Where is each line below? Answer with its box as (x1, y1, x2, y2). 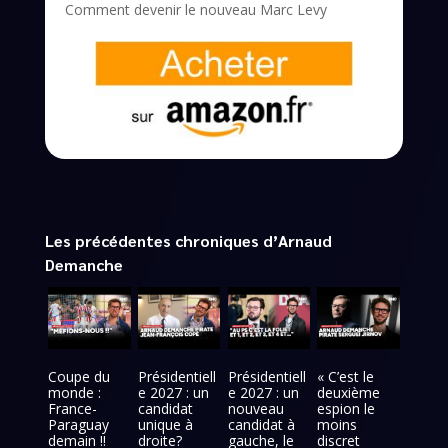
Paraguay (48, 414, 110, 434)
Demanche (44, 253, 123, 275)
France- (48, 398, 98, 418)
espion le (317, 398, 376, 418)
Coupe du (48, 366, 111, 386)
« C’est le (317, 366, 375, 386)
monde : (48, 382, 102, 402)
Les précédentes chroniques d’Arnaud (44, 229, 332, 251)
